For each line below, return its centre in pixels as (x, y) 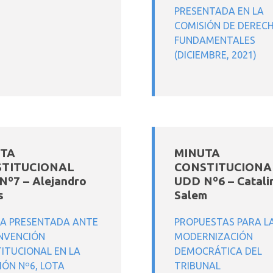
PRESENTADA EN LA (219, 11)
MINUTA (197, 153)
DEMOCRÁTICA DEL (218, 251)
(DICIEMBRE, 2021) (215, 55)
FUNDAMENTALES (215, 40)
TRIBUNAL (197, 266)
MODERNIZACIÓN (214, 236)
